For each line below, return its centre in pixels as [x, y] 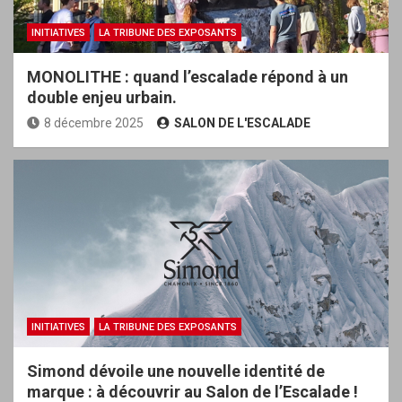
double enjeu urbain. [102, 97]
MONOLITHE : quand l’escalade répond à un [188, 76]
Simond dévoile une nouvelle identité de [176, 371]
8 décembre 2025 [94, 122]
